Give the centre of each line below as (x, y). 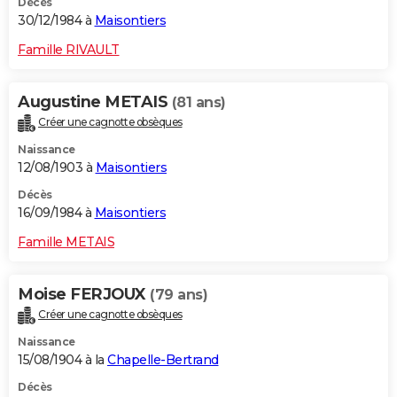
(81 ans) (198, 103)
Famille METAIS (66, 242)
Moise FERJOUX (84, 295)
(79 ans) (179, 295)
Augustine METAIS (95, 102)
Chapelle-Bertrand (163, 360)
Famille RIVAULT (69, 50)
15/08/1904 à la (62, 360)
